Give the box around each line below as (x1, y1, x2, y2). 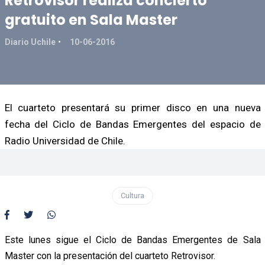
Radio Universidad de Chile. (4, 134, 125, 147)
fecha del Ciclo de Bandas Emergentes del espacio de (4, 118, 261, 130)
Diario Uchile (4, 37, 56, 47)
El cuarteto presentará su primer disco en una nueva (4, 101, 261, 114)
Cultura (121, 190, 144, 200)
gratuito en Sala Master (4, 9, 177, 30)
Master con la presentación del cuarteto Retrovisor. (4, 250, 215, 261)
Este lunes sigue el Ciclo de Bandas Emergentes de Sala (4, 234, 261, 245)
